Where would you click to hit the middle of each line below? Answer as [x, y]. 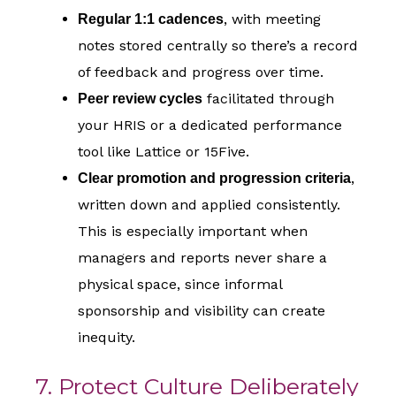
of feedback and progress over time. [201, 72]
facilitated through [268, 99]
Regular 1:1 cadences [151, 19]
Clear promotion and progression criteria [214, 179]
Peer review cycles [140, 99]
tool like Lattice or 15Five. [164, 152]
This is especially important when [193, 232]
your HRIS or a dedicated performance [210, 126]
